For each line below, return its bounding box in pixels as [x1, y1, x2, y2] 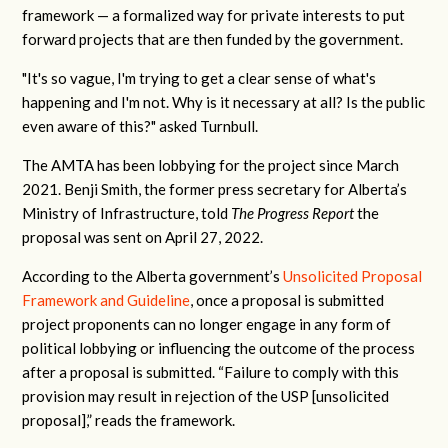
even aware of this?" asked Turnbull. [22, 117, 262, 135]
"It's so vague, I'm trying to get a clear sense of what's [22, 69, 377, 87]
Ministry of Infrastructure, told [22, 204, 232, 222]
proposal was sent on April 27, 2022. [22, 228, 267, 246]
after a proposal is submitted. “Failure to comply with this [22, 363, 400, 381]
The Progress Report [231, 204, 358, 222]
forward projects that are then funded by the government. [22, 30, 407, 48]
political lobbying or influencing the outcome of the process [22, 339, 416, 357]
